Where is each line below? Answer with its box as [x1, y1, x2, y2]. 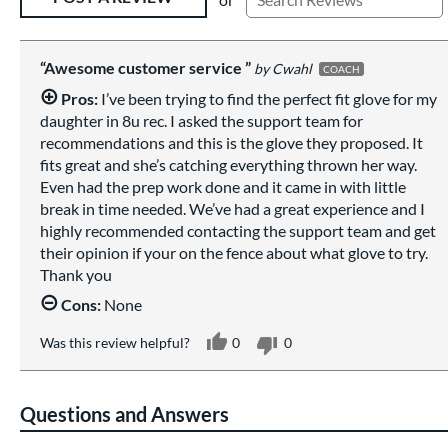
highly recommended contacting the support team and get [40, 220, 436, 240]
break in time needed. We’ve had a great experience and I [40, 198, 425, 218]
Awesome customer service [44, 57, 245, 77]
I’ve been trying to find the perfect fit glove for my [98, 88, 437, 108]
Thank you [40, 264, 112, 284]
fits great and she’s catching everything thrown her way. [40, 154, 417, 174]
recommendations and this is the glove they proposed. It [40, 132, 423, 152]
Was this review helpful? [40, 334, 190, 352]
